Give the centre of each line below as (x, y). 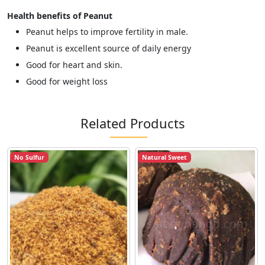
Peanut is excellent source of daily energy (109, 48)
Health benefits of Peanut (60, 16)
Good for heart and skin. (74, 65)
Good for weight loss (67, 81)
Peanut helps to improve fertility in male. (107, 32)
